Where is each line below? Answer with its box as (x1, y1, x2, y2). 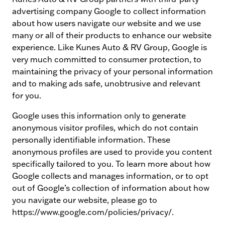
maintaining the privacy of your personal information (12, 66, 213, 76)
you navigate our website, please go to (12, 195, 157, 205)
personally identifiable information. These (12, 135, 170, 145)
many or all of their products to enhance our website (12, 30, 211, 40)
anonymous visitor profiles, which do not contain (12, 123, 198, 133)
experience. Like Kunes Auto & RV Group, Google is (12, 42, 207, 52)
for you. (12, 90, 41, 100)
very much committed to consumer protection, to (12, 54, 201, 64)
